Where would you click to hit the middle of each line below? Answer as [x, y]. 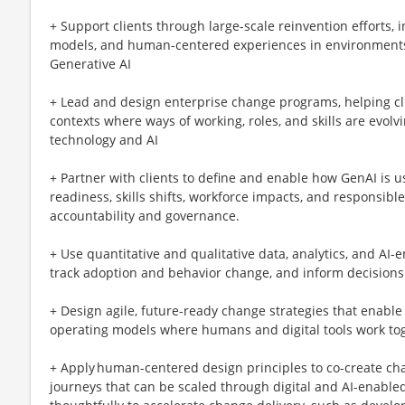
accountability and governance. [145, 215]
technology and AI [104, 139]
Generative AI [90, 63]
